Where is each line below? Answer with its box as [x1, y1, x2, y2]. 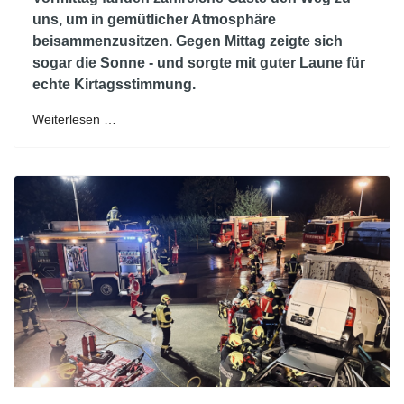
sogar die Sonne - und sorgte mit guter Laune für [32, 55, 365, 70]
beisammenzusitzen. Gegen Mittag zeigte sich [32, 33, 343, 49]
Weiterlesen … [32, 112, 116, 126]
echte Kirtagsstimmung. [32, 77, 196, 92]
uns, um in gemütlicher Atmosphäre [32, 12, 276, 27]
